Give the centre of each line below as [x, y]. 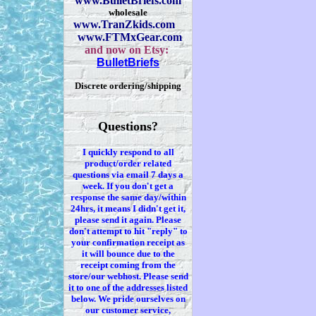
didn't [150, 208]
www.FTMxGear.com [128, 37]
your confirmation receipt [124, 242]
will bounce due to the [131, 254]
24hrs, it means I [104, 208]
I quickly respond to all [128, 152]
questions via [99, 175]
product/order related [128, 163]
